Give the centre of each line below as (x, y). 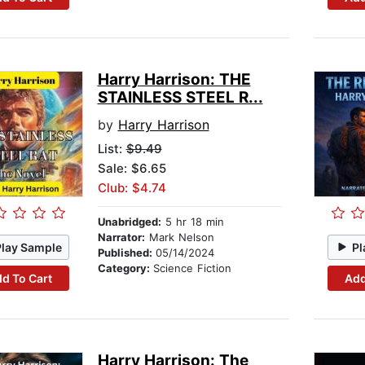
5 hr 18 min (192, 222)
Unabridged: (129, 222)
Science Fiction (192, 268)
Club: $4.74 (132, 188)
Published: (126, 253)
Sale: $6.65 (132, 169)
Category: (125, 268)
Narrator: (121, 237)
